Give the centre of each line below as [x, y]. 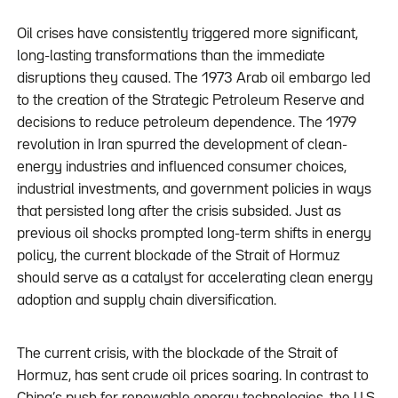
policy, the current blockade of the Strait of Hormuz [178, 257]
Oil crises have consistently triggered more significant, [187, 35]
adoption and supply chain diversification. [146, 301]
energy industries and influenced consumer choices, [181, 168]
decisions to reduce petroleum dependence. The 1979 [186, 123]
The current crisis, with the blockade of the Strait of [177, 354]
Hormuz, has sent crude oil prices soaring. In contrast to [192, 377]
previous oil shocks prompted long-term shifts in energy [194, 235]
